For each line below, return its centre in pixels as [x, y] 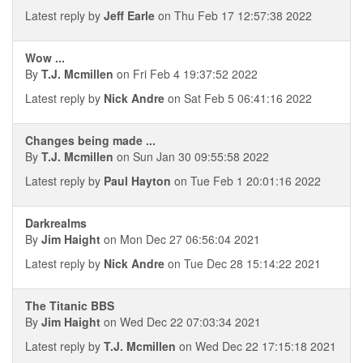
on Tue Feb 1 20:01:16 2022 [246, 181]
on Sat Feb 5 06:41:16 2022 [238, 98]
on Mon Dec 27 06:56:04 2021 [180, 239]
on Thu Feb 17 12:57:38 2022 [233, 15]
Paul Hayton [137, 181]
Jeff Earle [129, 15]
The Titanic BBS [70, 305]
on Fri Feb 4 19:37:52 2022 [186, 74]
